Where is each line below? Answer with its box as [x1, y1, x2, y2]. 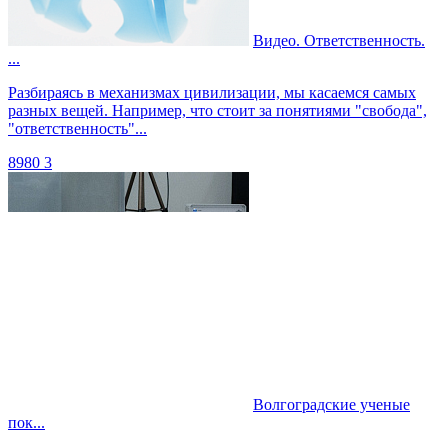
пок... [8, 414, 45, 431]
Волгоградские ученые [253, 396, 410, 413]
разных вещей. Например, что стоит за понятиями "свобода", [8, 102, 427, 119]
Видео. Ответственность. [253, 32, 425, 49]
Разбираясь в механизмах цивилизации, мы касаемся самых [8, 84, 416, 101]
